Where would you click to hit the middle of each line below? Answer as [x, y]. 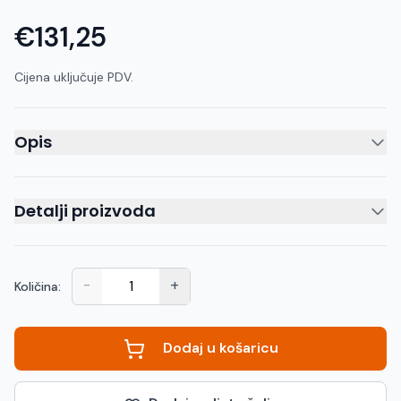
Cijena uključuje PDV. [74, 77]
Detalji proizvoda [85, 211]
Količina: [38, 287]
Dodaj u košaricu [218, 348]
